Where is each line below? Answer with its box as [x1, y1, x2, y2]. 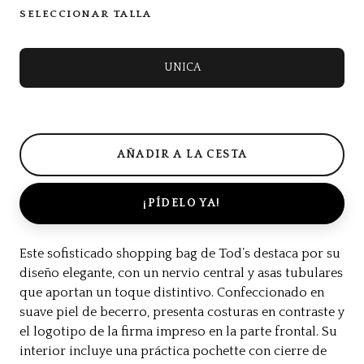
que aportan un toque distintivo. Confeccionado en [19, 284, 324, 300]
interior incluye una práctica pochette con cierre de [19, 343, 327, 358]
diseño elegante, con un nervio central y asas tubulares [19, 265, 343, 280]
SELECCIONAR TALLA [19, 7, 152, 19]
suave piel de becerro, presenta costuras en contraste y [19, 304, 344, 319]
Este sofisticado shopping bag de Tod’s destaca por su [19, 245, 340, 261]
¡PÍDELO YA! [143, 196, 221, 210]
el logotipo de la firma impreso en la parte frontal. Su [19, 323, 337, 339]
